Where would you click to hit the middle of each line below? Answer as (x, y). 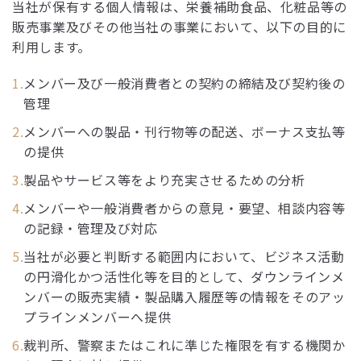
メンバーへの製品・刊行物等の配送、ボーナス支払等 (185, 131)
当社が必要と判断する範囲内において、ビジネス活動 (184, 256)
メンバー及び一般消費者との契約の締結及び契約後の (185, 83)
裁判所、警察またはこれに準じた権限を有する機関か (185, 345)
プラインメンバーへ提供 (98, 317)
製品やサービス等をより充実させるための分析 (164, 180)
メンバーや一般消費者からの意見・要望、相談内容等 (185, 208)
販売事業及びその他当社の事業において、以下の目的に (180, 27)
